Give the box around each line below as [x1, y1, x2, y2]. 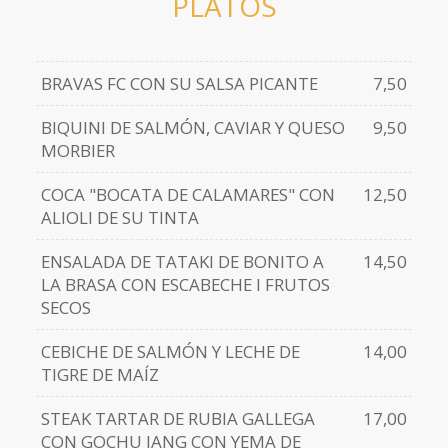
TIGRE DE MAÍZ [40, 363, 159, 387]
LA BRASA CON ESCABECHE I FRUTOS [40, 273, 330, 297]
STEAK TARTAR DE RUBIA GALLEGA [40, 407, 315, 431]
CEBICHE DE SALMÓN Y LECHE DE [40, 340, 300, 364]
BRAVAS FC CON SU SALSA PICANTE [40, 72, 318, 96]
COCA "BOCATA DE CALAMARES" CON [40, 183, 335, 207]
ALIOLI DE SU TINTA [40, 206, 199, 230]
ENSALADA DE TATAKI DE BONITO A [40, 250, 324, 274]
